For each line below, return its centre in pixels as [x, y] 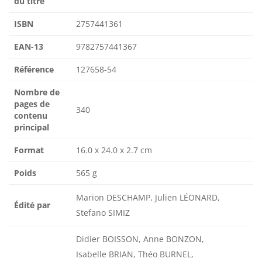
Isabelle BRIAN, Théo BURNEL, [135, 254]
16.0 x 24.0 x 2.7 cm [114, 150]
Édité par [32, 205]
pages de [32, 104]
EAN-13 [29, 47]
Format [29, 150]
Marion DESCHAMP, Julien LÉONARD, [148, 198]
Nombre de [37, 92]
